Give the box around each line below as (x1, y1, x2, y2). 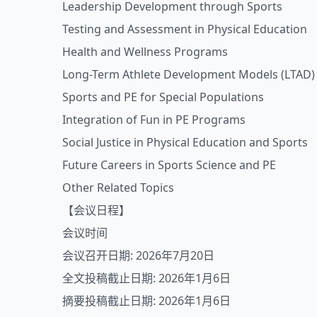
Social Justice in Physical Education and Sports (62, 134, 308, 150)
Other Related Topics (62, 180, 174, 195)
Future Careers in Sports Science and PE (62, 157, 276, 173)
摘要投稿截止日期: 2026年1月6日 (62, 293, 231, 309)
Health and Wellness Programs (62, 44, 228, 59)
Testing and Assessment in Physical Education (62, 21, 307, 37)
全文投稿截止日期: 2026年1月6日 (62, 270, 231, 286)
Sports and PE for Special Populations (62, 89, 264, 105)
